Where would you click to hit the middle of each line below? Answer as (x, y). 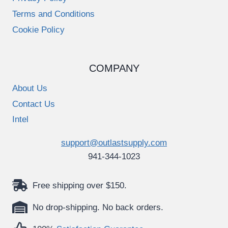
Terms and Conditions (53, 14)
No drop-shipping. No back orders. (98, 207)
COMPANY (114, 68)
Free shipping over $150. (80, 185)
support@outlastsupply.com (114, 143)
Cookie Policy (38, 30)
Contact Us (34, 104)
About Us (30, 89)
